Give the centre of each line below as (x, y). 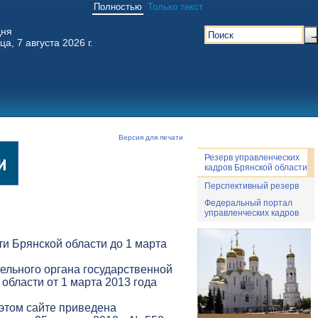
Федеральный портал (248, 203)
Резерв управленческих (252, 158)
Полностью (118, 7)
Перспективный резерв (252, 186)
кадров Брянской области (256, 168)
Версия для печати (151, 137)
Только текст (175, 7)
